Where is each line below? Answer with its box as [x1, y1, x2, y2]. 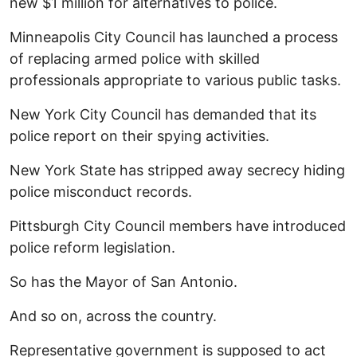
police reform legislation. [10, 239, 175, 257]
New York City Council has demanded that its [10, 106, 316, 124]
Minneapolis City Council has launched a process [10, 29, 338, 46]
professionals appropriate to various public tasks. [10, 72, 341, 89]
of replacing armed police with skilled [10, 50, 260, 68]
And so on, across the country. [10, 308, 217, 325]
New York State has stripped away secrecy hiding [10, 162, 345, 179]
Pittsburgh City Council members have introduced [10, 218, 346, 235]
